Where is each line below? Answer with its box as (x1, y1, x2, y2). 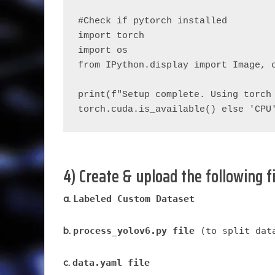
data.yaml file (72, 257, 150, 269)
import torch (78, 31, 144, 42)
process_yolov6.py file (73, 225, 195, 237)
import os (78, 45, 128, 56)
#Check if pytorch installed (78, 16, 227, 27)
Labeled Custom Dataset (73, 193, 195, 205)
